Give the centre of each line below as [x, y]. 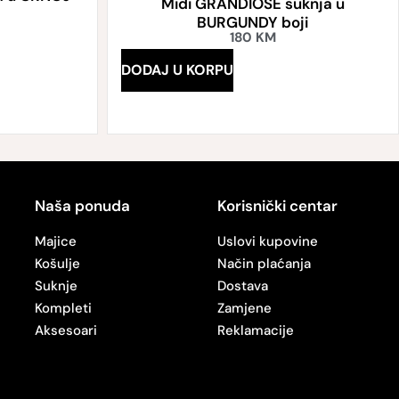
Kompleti [63, 309]
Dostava [242, 286]
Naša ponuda [82, 206]
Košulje [57, 264]
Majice [55, 242]
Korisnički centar [277, 206]
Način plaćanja [264, 264]
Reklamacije [255, 331]
